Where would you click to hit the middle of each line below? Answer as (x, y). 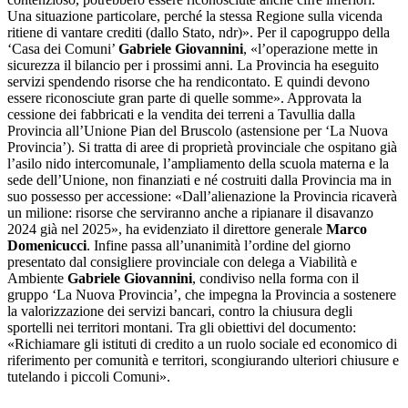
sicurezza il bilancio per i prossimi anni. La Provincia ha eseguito (193, 65)
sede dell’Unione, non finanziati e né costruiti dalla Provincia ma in (199, 179)
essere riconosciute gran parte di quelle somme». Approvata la (184, 97)
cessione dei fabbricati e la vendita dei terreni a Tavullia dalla (181, 114)
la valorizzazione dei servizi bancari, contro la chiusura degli (180, 311)
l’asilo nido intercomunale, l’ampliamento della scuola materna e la (198, 163)
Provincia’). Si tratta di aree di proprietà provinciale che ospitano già (202, 147)
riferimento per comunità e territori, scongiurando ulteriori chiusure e (203, 360)
